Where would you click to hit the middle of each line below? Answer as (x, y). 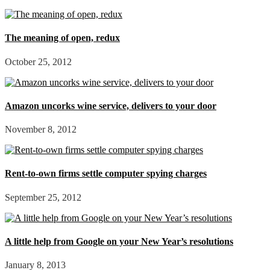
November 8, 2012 (41, 130)
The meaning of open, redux (62, 38)
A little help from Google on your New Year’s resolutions (119, 241)
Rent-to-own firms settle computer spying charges (106, 174)
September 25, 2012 (43, 197)
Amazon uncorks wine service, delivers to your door (111, 105)
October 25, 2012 (38, 61)
